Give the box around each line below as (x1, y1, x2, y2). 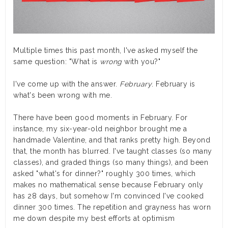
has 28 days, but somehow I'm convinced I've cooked (13, 192, 204, 201)
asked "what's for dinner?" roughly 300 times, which (13, 169, 196, 178)
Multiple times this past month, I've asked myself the (13, 46, 198, 55)
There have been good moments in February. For (13, 113, 188, 122)
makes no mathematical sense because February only (13, 181, 204, 189)
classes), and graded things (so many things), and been (13, 158, 208, 167)
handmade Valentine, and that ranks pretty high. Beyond (13, 136, 210, 145)
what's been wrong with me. (13, 91, 115, 100)
